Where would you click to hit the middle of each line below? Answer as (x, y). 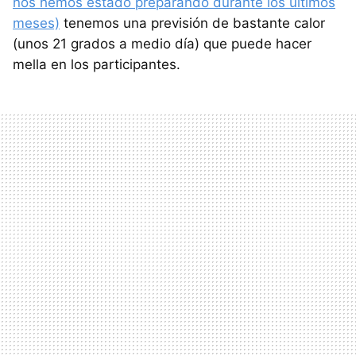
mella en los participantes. (97, 64)
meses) (36, 23)
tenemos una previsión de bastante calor (192, 23)
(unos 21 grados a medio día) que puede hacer (162, 43)
